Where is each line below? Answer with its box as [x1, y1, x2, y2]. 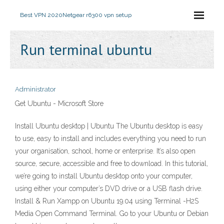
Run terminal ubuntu [20, 39, 152, 59]
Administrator [15, 85, 56, 93]
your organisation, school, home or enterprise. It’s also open [15, 147, 195, 155]
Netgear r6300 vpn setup [62, 11, 131, 18]
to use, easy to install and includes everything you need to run [15, 134, 206, 142]
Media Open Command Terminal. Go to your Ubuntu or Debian [15, 209, 208, 217]
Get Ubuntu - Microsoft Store [15, 99, 103, 107]
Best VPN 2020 [20, 11, 62, 18]
